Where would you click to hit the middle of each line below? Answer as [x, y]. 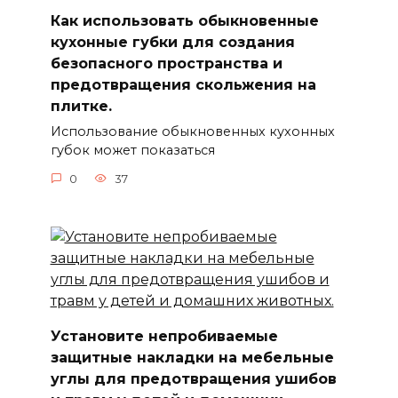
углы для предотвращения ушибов [193, 378]
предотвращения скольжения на [183, 85]
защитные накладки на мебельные [192, 357]
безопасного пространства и [166, 64]
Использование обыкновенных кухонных [192, 132]
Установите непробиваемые [164, 336]
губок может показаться [132, 151]
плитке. [81, 107]
